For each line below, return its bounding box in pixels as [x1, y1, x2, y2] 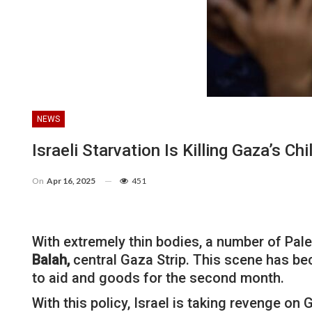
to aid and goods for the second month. [32, 269, 284, 286]
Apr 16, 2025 [47, 175, 95, 186]
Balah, [32, 251, 70, 268]
